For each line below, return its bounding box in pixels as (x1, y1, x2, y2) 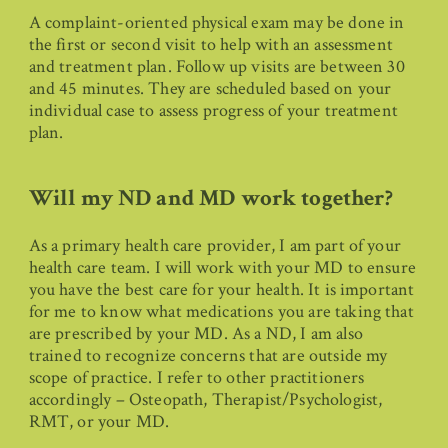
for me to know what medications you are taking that (28, 300, 414, 323)
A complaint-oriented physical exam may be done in (28, 11, 405, 34)
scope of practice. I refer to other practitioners (28, 366, 365, 389)
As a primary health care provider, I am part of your (28, 234, 401, 257)
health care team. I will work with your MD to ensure (28, 256, 416, 279)
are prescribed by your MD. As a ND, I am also (28, 322, 363, 345)
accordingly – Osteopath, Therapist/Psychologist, (28, 388, 383, 411)
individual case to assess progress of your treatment (28, 99, 398, 122)
